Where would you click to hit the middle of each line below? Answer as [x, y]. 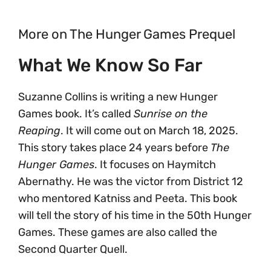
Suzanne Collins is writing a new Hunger [118, 96]
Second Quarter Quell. [73, 249]
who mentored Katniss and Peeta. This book [128, 198]
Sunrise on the [171, 113]
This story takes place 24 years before [114, 147]
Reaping [39, 130]
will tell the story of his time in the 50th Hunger [135, 215]
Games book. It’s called [76, 113]
